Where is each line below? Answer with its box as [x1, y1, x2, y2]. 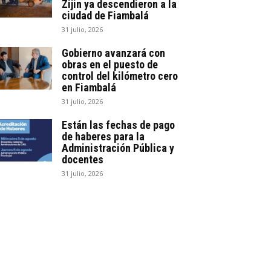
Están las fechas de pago [62, 118, 175, 131]
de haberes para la [62, 129, 145, 143]
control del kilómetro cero [62, 69, 178, 82]
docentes [62, 152, 103, 166]
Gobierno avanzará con [62, 46, 165, 59]
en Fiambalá [62, 80, 116, 94]
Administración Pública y [62, 141, 174, 154]
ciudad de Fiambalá [62, 8, 149, 22]
